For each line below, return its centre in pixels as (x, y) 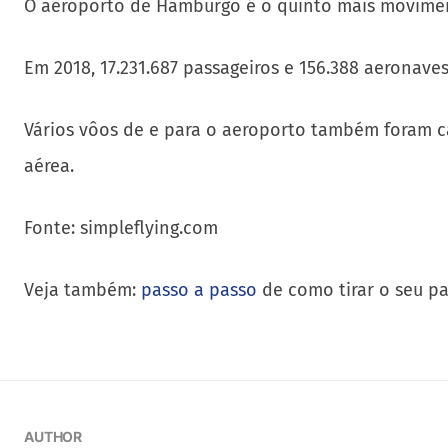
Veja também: (82, 290)
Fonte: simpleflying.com (121, 228)
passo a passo (199, 290)
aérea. (49, 166)
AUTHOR (53, 437)
